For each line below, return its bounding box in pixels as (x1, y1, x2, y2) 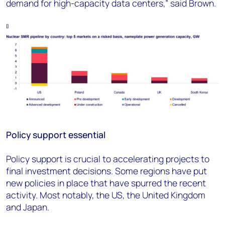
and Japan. (6, 200, 49, 213)
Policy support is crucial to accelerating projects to (6, 152, 209, 165)
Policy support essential (6, 128, 105, 141)
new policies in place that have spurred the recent (6, 176, 206, 189)
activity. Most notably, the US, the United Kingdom (6, 188, 205, 201)
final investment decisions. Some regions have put (6, 164, 207, 177)
